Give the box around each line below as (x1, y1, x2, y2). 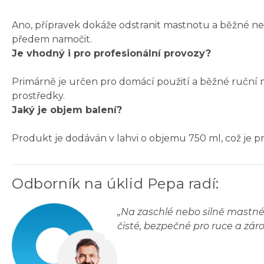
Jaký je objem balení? (12, 104, 122, 116)
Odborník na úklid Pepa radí (12, 175, 216, 193)
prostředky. (12, 90, 65, 102)
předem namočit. (12, 34, 92, 45)
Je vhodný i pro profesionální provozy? (12, 48, 211, 60)
